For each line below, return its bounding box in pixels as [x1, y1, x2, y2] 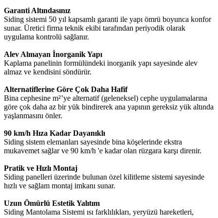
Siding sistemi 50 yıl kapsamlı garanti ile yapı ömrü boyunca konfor [4, 15, 211, 23]
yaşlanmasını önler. [4, 111, 62, 120]
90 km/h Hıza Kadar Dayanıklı [4, 128, 105, 137]
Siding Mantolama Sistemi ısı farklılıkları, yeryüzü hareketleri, [4, 207, 194, 216]
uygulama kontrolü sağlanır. [4, 32, 89, 41]
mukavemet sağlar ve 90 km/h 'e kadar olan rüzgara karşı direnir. [4, 146, 201, 155]
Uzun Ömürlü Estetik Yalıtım [4, 199, 100, 207]
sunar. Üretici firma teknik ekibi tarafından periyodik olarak [4, 23, 185, 32]
